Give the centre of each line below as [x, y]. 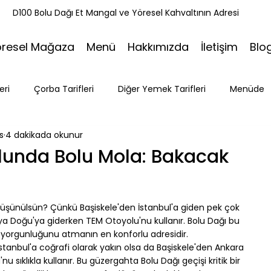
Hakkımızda [158, 47]
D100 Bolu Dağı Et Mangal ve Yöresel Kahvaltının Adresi [126, 13]
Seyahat [189, 137]
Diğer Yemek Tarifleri [162, 89]
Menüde [247, 89]
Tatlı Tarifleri [56, 137]
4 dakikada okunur [44, 135]
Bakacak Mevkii [56, 185]
